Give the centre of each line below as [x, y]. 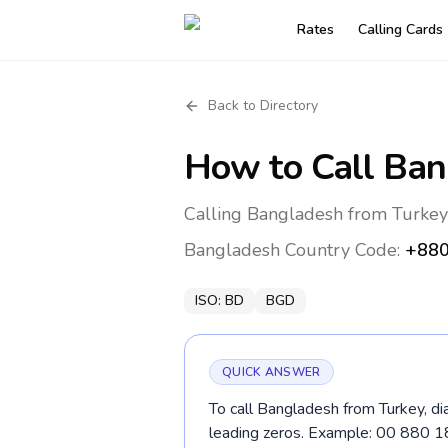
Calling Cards [400, 29]
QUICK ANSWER [271, 372]
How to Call [284, 167]
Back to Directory [263, 105]
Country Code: [342, 250]
